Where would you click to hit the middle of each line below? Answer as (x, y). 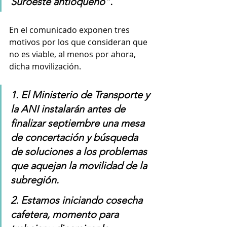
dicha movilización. (45, 67)
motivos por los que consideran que (79, 42)
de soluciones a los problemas (80, 152)
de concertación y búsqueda (75, 138)
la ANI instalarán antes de (69, 109)
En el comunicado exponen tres (70, 30)
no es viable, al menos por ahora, (73, 54)
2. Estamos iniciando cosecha (78, 200)
